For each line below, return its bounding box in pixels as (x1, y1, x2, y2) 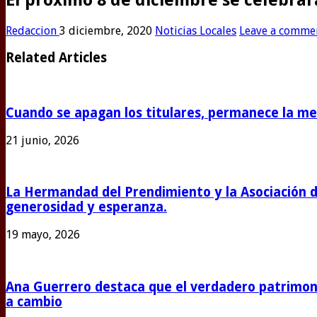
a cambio (6, 294, 62, 309)
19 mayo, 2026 (6, 227, 80, 241)
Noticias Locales (155, 23, 236, 38)
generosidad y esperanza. (6, 200, 167, 215)
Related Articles (6, 50, 107, 66)
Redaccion (6, 23, 59, 38)
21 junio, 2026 (6, 133, 79, 147)
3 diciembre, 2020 (59, 23, 152, 38)
